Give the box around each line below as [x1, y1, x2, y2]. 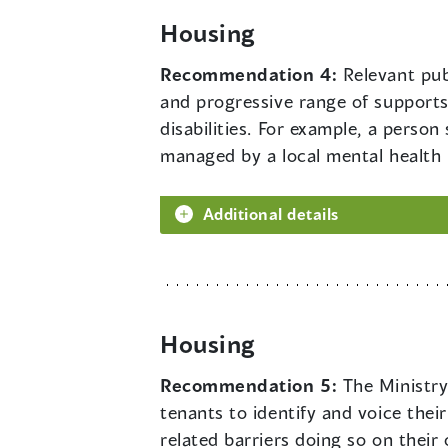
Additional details [203, 204, 339, 224]
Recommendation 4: [160, 63, 343, 86]
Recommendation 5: [160, 374, 343, 397]
